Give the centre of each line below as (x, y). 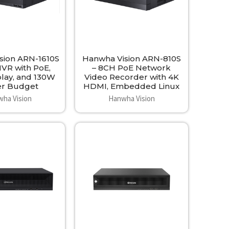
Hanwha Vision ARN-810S (131, 59)
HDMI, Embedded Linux (132, 86)
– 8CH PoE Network (132, 68)
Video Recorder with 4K (131, 77)
